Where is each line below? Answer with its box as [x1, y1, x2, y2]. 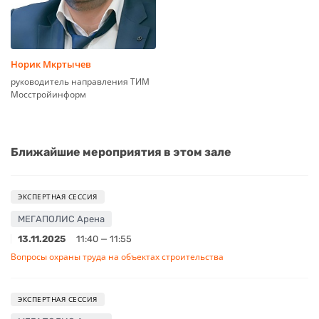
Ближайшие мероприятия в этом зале [11, 145, 231, 159]
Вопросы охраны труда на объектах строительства [11, 250, 224, 263]
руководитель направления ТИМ [11, 75, 150, 88]
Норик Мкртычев [11, 57, 91, 70]
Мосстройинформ [11, 88, 86, 100]
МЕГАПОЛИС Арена [18, 213, 105, 224]
